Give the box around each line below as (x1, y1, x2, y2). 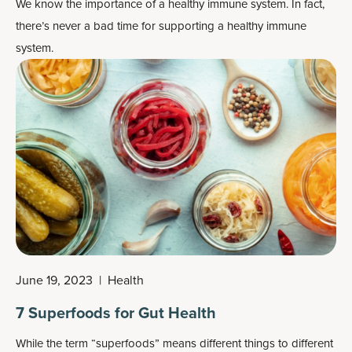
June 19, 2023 (16, 271, 93, 289)
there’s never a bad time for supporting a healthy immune (16, 17, 306, 35)
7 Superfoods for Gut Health (16, 301, 216, 324)
